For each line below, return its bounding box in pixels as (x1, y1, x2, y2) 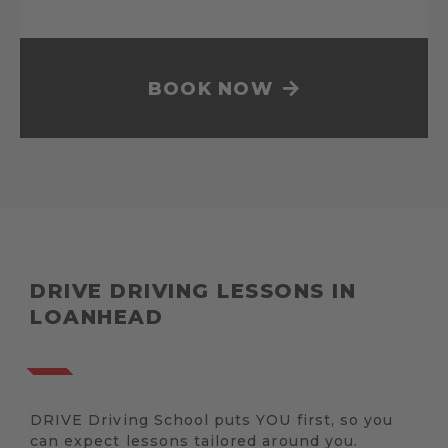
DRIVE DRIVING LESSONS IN (30, 279, 356, 304)
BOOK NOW (147, 78, 274, 101)
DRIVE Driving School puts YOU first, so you (30, 411, 394, 430)
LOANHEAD (30, 305, 163, 330)
